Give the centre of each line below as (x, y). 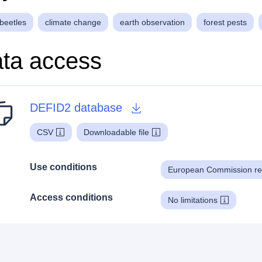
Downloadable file (116, 132)
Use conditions (63, 167)
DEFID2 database (76, 107)
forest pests (225, 22)
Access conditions (71, 197)
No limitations (193, 200)
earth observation (152, 22)
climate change (73, 22)
